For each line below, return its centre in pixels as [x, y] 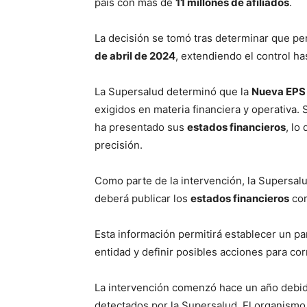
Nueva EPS [279, 91]
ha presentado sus [141, 127]
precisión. [119, 145]
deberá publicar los [143, 198]
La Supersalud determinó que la [173, 91]
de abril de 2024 [135, 56]
